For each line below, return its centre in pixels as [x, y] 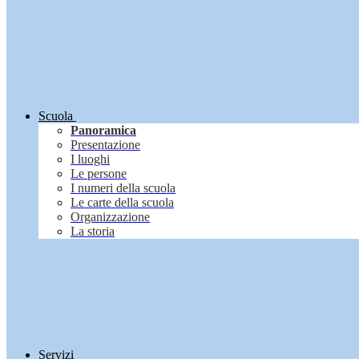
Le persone [99, 174]
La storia [93, 232]
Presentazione [105, 145]
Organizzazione [110, 217]
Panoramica [103, 131]
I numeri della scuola [123, 188]
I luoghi [90, 159]
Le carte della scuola [122, 203]
